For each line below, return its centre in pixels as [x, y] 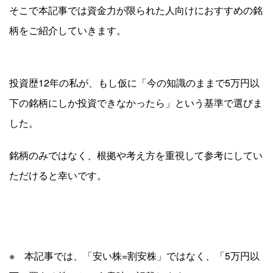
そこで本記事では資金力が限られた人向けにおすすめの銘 [136, 10]
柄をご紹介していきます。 [68, 30]
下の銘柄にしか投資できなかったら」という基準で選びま [136, 103]
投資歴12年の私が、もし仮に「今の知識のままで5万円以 [134, 83]
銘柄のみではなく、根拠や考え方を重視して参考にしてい [136, 155]
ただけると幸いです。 [58, 175]
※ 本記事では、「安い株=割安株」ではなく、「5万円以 [134, 256]
